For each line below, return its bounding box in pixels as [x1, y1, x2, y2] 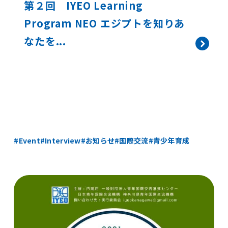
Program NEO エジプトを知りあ [24, 16, 185, 31]
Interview [45, 135, 81, 146]
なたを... [24, 34, 67, 49]
